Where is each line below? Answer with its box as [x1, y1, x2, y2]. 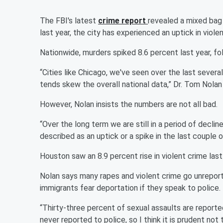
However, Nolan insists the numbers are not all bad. [40, 100, 218, 109]
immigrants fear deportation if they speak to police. [40, 183, 221, 193]
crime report [98, 16, 148, 25]
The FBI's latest [40, 16, 98, 25]
